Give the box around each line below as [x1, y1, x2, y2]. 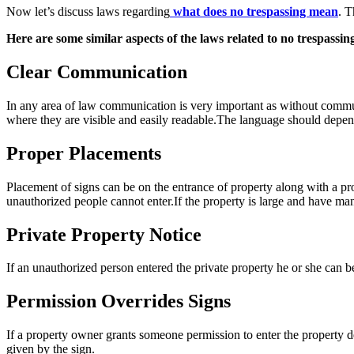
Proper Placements [6, 142, 161, 164]
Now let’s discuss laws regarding [6, 4, 170, 18]
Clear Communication [6, 61, 192, 82]
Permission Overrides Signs [6, 291, 231, 312]
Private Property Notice [6, 224, 201, 245]
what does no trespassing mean [173, 4, 338, 18]
